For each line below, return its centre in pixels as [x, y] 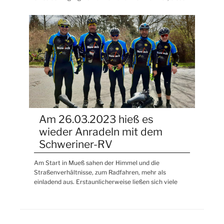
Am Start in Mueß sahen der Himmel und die [97, 162]
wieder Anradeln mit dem [101, 131]
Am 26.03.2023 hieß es [96, 119]
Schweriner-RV [76, 144]
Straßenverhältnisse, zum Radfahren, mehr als [100, 172]
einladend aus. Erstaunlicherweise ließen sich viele [106, 181]
